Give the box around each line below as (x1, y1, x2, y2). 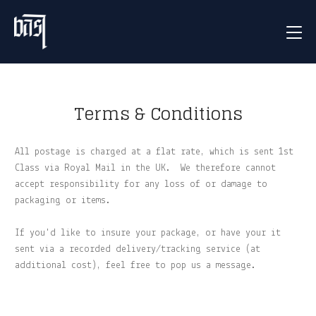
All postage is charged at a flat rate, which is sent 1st (15, 147, 293, 157)
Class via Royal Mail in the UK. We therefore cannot (15, 163, 276, 174)
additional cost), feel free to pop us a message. (15, 260, 256, 271)
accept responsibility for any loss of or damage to (15, 179, 267, 190)
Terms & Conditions (73, 99, 243, 129)
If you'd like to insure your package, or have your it (15, 228, 281, 238)
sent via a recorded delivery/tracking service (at (15, 244, 260, 255)
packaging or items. (15, 195, 111, 206)
